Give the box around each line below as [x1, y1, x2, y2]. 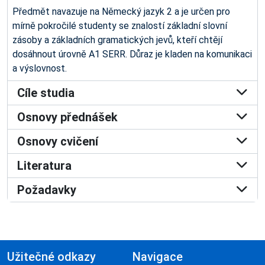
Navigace [132, 250, 183, 264]
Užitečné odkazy [7, 250, 96, 264]
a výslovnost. [12, 63, 67, 74]
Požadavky [17, 183, 76, 197]
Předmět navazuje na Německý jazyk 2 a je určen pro [12, 6, 230, 17]
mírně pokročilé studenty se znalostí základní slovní [12, 20, 227, 31]
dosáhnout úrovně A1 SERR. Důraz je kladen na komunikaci [12, 49, 252, 60]
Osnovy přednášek [17, 110, 118, 124]
